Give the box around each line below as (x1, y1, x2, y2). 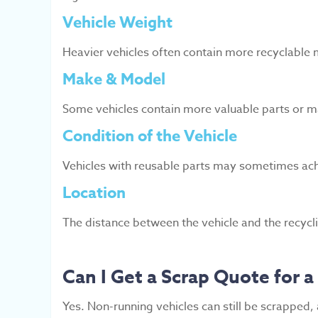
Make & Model (62, 68, 165, 91)
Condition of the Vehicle (62, 125, 237, 148)
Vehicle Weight (62, 11, 172, 34)
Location (62, 182, 126, 204)
